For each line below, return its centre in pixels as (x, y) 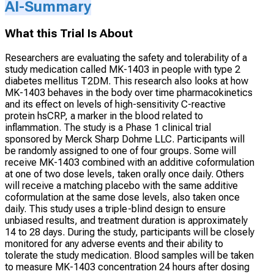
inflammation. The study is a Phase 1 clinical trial (108, 128)
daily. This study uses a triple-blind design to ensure (115, 209)
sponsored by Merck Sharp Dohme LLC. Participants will (125, 139)
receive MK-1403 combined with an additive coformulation (130, 163)
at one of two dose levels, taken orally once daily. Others (124, 174)
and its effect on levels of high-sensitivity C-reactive (115, 105)
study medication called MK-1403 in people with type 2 (123, 70)
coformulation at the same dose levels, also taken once (122, 198)
